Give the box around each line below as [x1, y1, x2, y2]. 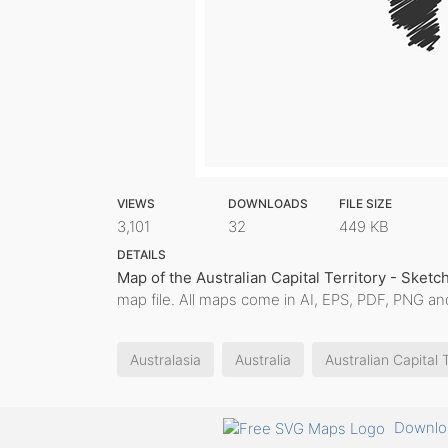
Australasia [130, 351, 201, 368]
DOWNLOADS [227, 196, 308, 211]
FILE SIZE [338, 196, 392, 211]
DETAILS [117, 247, 166, 262]
